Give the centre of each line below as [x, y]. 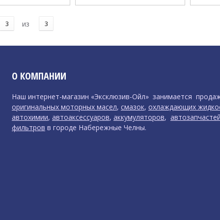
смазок [133, 107]
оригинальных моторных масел [64, 107]
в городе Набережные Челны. [97, 127]
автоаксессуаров [81, 117]
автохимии [30, 117]
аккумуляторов [139, 117]
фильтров [28, 127]
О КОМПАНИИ [39, 76]
